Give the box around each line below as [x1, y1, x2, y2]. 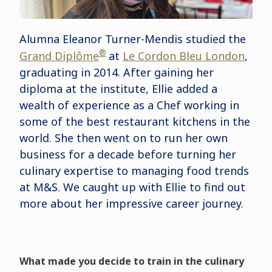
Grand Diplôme [19, 49, 99, 64]
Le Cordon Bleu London [122, 49, 245, 64]
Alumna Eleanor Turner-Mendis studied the [19, 32, 246, 47]
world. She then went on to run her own [19, 131, 228, 146]
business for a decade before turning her [19, 147, 236, 162]
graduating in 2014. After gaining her [19, 65, 214, 80]
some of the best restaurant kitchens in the [19, 114, 250, 129]
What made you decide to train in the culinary [19, 254, 244, 268]
